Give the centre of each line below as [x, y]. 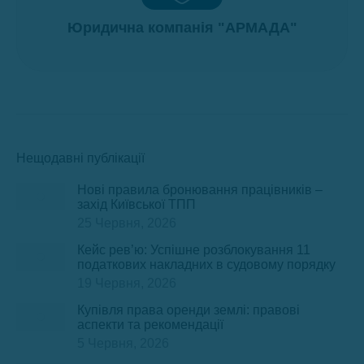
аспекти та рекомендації [150, 324]
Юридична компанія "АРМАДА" [182, 27]
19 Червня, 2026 [127, 283]
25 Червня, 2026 [127, 223]
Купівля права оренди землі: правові [188, 310]
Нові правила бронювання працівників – [200, 189]
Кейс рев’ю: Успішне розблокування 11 [194, 249]
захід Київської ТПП [136, 204]
